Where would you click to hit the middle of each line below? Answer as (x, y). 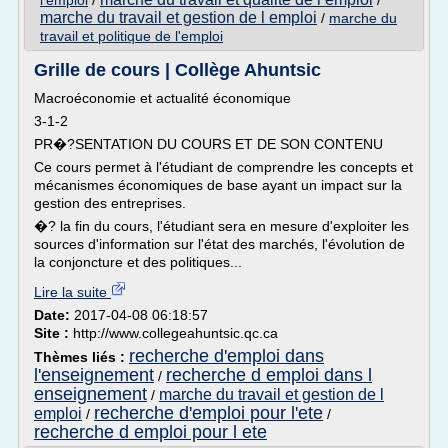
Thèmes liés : (81, 357)
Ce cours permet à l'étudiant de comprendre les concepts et (223, 167)
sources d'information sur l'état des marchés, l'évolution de (219, 244)
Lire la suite (72, 292)
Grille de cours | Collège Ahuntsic (177, 70)
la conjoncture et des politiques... (138, 262)
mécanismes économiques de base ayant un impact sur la (218, 185)
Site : (53, 333)
